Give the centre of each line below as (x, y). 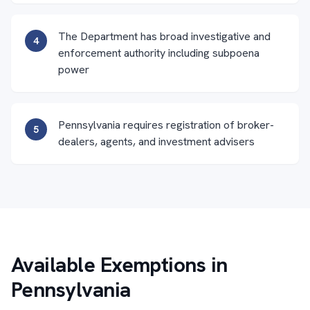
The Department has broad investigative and (164, 36)
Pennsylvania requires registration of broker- (166, 125)
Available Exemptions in (119, 265)
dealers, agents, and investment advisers (156, 142)
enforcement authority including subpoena (159, 53)
